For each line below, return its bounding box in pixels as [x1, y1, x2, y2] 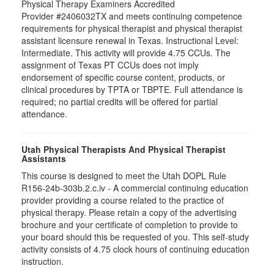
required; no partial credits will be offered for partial [21, 95, 218, 108]
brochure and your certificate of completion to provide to [21, 218, 238, 231]
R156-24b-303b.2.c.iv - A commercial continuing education [21, 182, 248, 194]
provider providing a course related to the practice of [21, 194, 224, 206]
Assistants [21, 152, 66, 165]
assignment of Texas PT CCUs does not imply [21, 59, 199, 71]
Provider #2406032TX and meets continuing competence [21, 10, 242, 22]
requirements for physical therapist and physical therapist [21, 22, 242, 34]
